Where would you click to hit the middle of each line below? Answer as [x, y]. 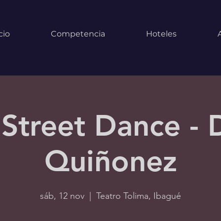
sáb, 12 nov [62, 196]
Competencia [78, 34]
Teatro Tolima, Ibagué [139, 196]
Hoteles [161, 34]
